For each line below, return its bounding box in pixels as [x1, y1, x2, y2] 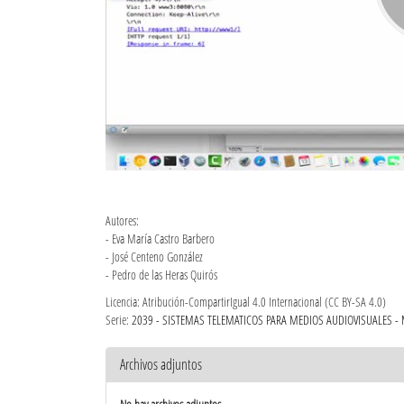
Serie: [106, 310, 132, 328]
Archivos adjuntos [120, 353, 202, 374]
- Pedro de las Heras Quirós [106, 265, 217, 283]
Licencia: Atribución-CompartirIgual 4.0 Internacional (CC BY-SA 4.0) [106, 292, 386, 310]
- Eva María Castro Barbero [106, 229, 215, 247]
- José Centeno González [106, 247, 203, 265]
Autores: [106, 211, 139, 229]
